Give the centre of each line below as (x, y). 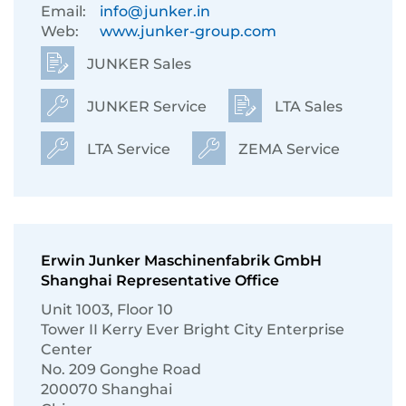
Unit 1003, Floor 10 (107, 309)
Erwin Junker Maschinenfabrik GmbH (181, 261)
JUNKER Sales (137, 64)
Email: (63, 11)
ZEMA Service (287, 149)
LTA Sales (307, 106)
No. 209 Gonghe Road (121, 369)
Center (67, 349)
